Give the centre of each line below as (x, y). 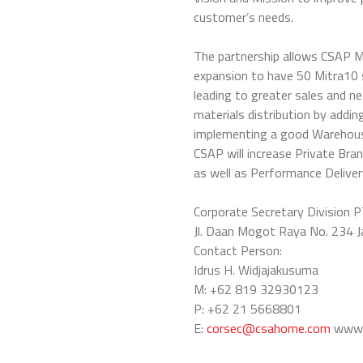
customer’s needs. (243, 17)
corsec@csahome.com (269, 328)
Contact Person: (238, 250)
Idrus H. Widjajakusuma (256, 269)
